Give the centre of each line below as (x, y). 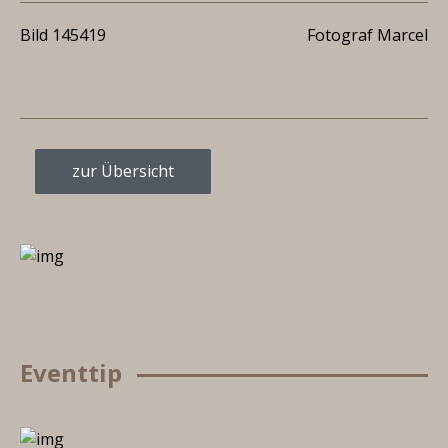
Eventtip (71, 372)
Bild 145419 (63, 35)
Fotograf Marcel (367, 35)
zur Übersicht (123, 171)
